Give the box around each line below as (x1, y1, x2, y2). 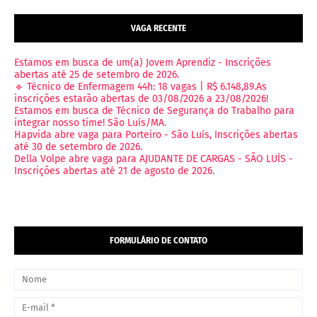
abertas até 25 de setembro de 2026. (14, 69, 179, 81)
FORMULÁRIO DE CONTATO (110, 236, 207, 246)
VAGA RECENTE (131, 23, 186, 34)
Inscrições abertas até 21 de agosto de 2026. (14, 165, 214, 178)
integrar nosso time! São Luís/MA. (14, 117, 166, 129)
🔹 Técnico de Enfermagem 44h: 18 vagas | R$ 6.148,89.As (14, 81, 267, 93)
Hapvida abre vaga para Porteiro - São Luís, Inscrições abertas (14, 129, 298, 142)
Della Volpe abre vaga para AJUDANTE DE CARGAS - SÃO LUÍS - (14, 153, 293, 166)
